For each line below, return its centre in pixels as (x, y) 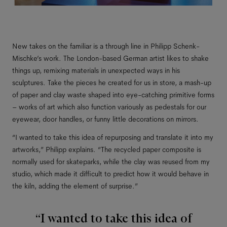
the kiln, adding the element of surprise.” (75, 186)
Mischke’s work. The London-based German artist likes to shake (110, 58)
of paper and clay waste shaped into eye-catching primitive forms (113, 94)
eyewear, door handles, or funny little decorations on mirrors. (105, 119)
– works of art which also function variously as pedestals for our (109, 107)
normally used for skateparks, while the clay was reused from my (111, 161)
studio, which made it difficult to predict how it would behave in (110, 174)
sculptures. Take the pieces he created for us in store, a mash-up (112, 82)
